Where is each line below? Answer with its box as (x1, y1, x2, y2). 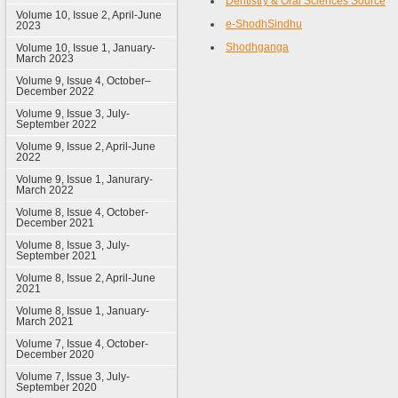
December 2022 (15, 85, 94, 98)
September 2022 (15, 118, 97, 131)
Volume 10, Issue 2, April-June (15, 9, 162, 21)
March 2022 (15, 184, 74, 196)
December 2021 (15, 217, 94, 229)
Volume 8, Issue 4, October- (15, 206, 148, 219)
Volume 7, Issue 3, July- (15, 370, 130, 383)
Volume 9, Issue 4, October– (15, 75, 151, 87)
